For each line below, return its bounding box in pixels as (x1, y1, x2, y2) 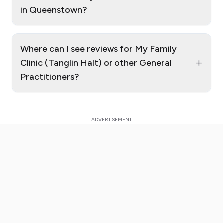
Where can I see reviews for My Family (20, 43, 177, 54)
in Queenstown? (20, 4, 87, 15)
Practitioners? (20, 71, 79, 82)
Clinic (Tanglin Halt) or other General (20, 57, 172, 68)
